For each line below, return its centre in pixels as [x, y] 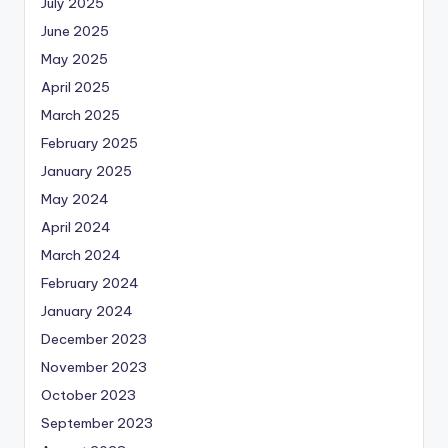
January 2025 [86, 170]
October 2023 [88, 394]
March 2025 [80, 114]
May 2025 [74, 58]
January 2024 [87, 310]
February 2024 [90, 282]
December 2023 [94, 338]
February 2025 [89, 142]
